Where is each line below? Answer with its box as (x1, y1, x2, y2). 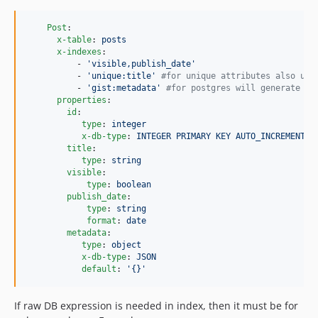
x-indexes (57, 46, 102, 57)
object (111, 239, 141, 250)
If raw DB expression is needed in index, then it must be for (14, 298, 298, 312)
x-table (57, 34, 92, 45)
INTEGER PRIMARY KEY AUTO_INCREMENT (136, 131, 305, 141)
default (82, 263, 116, 274)
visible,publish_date (92, 58, 191, 69)
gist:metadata (92, 82, 156, 93)
